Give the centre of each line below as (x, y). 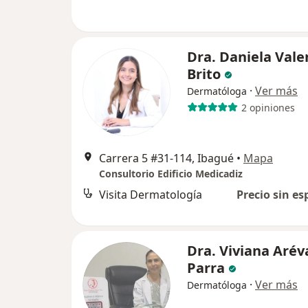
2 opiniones (268, 107)
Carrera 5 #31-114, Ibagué (166, 158)
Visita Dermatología (151, 195)
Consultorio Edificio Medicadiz (171, 174)
